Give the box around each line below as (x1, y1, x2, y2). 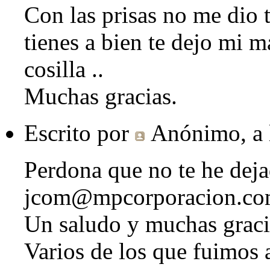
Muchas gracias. (24, 83, 177, 110)
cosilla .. (24, 56, 104, 83)
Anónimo (151, 120, 240, 146)
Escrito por (24, 120, 135, 146)
